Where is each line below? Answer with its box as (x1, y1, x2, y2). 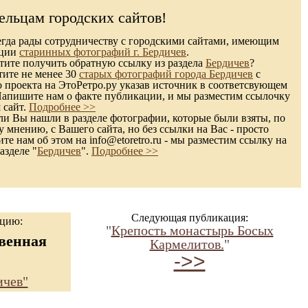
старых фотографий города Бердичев (79, 68, 253, 80)
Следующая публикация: (131, 212, 248, 223)
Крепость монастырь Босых (111, 223, 274, 238)
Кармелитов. (149, 236, 224, 252)
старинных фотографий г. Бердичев (19, 46, 186, 58)
